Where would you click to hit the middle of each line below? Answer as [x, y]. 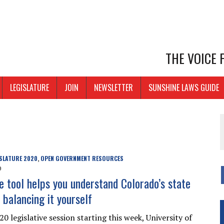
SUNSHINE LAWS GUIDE [184, 88]
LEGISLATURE [29, 88]
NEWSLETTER [113, 88]
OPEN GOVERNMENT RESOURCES [82, 158]
